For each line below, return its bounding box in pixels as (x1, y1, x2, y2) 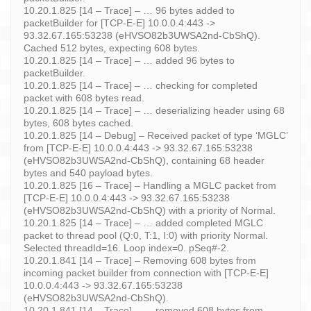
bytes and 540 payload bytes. (24, 167, 153, 178)
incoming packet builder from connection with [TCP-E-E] (24, 267, 269, 278)
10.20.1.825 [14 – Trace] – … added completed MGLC (24, 217, 263, 228)
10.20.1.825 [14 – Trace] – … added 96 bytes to (24, 54, 235, 66)
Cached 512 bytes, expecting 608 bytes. (24, 42, 200, 53)
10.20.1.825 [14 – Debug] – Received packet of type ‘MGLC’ (24, 129, 287, 141)
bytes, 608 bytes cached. (24, 117, 133, 128)
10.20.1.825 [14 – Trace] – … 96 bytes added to (24, 4, 235, 16)
